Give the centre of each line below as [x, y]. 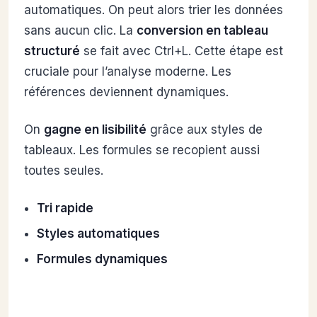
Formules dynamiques [102, 259]
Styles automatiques [98, 234]
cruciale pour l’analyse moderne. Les [128, 72]
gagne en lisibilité [95, 130]
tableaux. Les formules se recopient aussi [142, 150]
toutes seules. [64, 171]
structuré [52, 51]
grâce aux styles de [204, 130]
